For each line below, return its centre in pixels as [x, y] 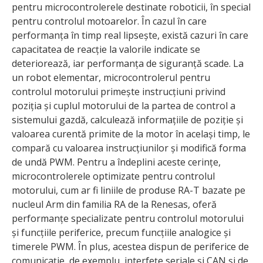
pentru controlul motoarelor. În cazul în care [109, 21]
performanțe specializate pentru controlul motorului [128, 218]
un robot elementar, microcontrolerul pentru [111, 77]
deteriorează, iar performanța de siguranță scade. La [128, 63]
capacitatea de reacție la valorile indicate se [106, 49]
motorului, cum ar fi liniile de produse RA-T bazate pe [129, 190]
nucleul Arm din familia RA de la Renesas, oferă [114, 204]
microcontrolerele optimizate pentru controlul [113, 176]
